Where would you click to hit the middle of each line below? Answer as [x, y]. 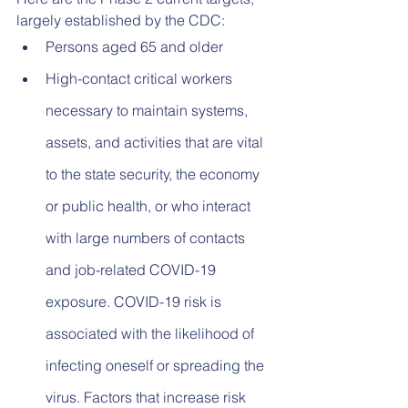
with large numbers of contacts [147, 238]
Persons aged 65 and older [134, 47]
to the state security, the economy [154, 174]
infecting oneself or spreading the [157, 366]
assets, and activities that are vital [156, 143]
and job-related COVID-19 [133, 270]
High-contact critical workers [141, 79]
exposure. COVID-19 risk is [135, 302]
